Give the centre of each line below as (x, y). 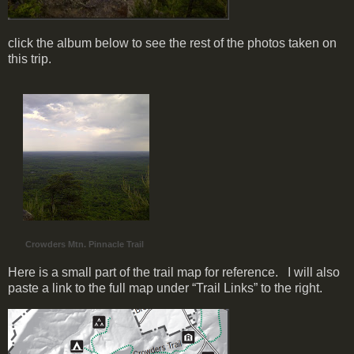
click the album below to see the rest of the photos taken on (172, 43)
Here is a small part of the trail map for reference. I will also (174, 273)
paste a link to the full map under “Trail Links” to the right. (165, 288)
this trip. (30, 59)
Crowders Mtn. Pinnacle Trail (85, 245)
